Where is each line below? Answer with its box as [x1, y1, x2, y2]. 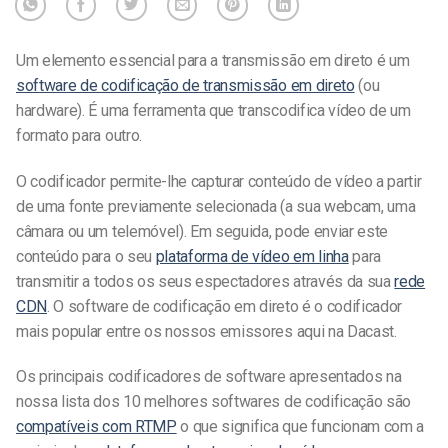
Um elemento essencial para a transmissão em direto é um [16, 50, 410, 70]
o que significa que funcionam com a [176, 417, 425, 437]
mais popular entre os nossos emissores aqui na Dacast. [16, 321, 397, 341]
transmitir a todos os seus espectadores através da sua [16, 271, 395, 291]
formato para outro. [16, 125, 142, 145]
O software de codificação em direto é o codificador [53, 296, 403, 316]
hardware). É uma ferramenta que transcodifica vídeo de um [16, 100, 411, 120]
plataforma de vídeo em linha [155, 246, 349, 266]
